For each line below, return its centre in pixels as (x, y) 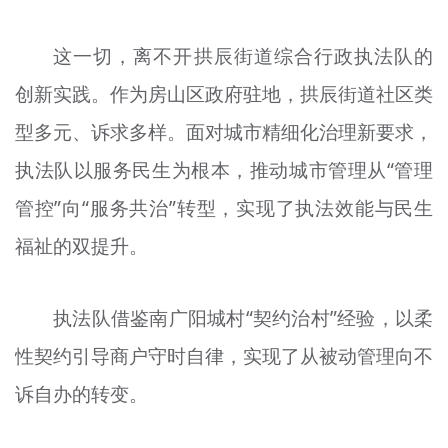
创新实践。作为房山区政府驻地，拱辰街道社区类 (224, 93)
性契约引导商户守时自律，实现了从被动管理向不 (224, 356)
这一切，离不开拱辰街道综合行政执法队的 (243, 55)
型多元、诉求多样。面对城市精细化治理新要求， (224, 131)
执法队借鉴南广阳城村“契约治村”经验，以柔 (243, 318)
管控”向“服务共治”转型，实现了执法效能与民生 (224, 207)
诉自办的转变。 (81, 394)
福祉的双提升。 (81, 245)
